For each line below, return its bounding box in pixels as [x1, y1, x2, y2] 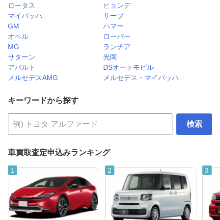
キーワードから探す [8, 96, 79, 105]
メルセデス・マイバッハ [103, 73, 179, 82]
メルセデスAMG [8, 73, 58, 82]
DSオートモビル [103, 63, 154, 71]
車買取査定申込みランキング [8, 148, 110, 157]
